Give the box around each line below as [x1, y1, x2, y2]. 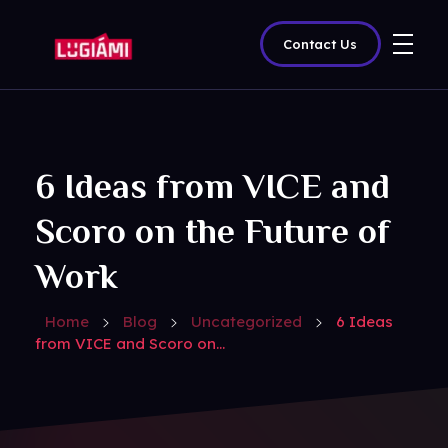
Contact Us [282, 35, 357, 52]
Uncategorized [191, 312, 302, 332]
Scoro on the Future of [35, 211, 390, 252]
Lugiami [49, 61, 73, 89]
